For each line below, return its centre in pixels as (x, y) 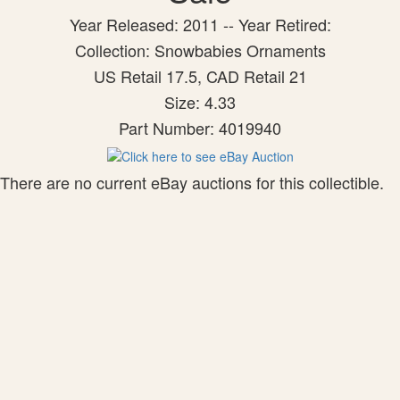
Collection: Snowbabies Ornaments (200, 50)
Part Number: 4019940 (200, 128)
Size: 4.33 (200, 102)
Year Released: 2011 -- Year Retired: (200, 24)
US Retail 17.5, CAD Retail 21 (200, 76)
